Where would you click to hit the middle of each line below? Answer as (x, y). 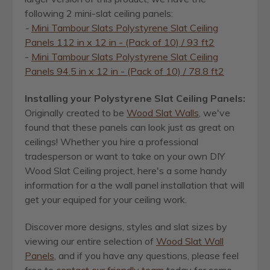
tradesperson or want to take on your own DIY (125, 156)
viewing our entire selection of (90, 241)
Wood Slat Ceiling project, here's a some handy (126, 170)
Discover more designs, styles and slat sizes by (126, 226)
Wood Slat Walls (163, 112)
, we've (215, 112)
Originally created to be (76, 112)
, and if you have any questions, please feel (146, 255)
